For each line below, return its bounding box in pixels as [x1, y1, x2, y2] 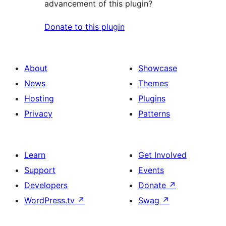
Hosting [24, 93, 54, 103]
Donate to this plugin [44, 21, 125, 32]
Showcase [138, 63, 177, 73]
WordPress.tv [24, 195, 77, 205]
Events [138, 164, 164, 175]
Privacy [24, 108, 52, 119]
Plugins [138, 93, 165, 103]
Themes [138, 78, 168, 88]
